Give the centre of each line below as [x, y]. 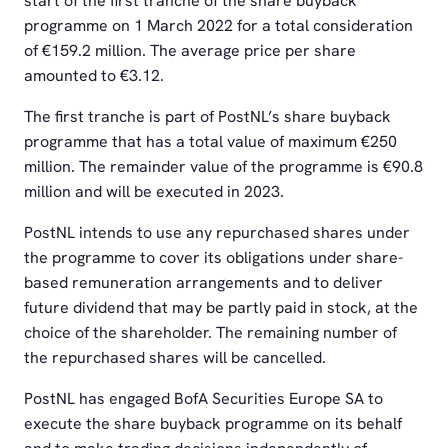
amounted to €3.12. [94, 75]
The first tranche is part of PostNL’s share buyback [207, 116]
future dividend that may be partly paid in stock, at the [221, 307]
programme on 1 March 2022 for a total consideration [218, 25]
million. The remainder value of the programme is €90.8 [223, 166]
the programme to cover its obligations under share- [213, 257]
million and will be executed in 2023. [154, 191]
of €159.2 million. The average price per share [190, 50]
